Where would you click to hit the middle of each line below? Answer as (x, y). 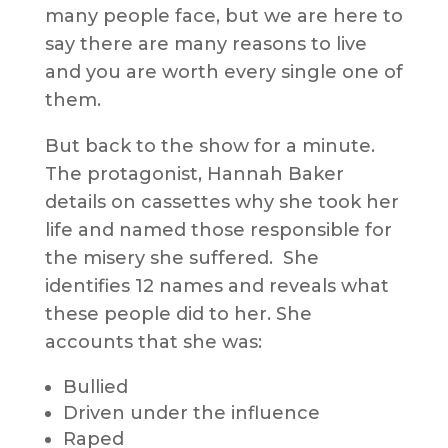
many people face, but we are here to (223, 16)
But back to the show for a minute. (209, 146)
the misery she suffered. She (181, 258)
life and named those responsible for (218, 230)
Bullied (95, 387)
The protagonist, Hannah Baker (194, 174)
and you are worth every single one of (223, 72)
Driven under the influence (191, 413)
